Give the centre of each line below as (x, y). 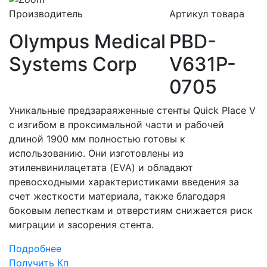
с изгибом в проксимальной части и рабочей (117, 125)
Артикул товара (207, 14)
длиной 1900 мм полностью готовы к (97, 139)
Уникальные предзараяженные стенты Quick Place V (132, 111)
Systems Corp (73, 64)
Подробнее (35, 249)
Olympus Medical (87, 42)
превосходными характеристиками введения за (124, 182)
